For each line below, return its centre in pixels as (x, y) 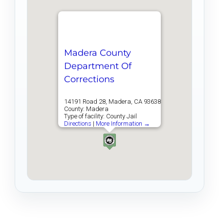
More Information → (123, 124)
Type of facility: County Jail (100, 116)
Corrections (89, 79)
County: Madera (86, 109)
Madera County (97, 53)
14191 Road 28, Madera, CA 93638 (112, 102)
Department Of (98, 66)
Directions (77, 124)
